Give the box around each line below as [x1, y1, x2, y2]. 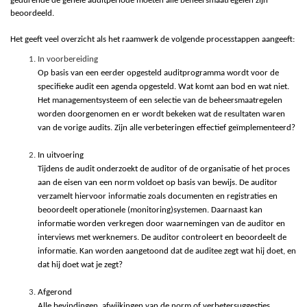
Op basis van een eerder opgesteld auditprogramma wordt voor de [38, 68, 279, 77]
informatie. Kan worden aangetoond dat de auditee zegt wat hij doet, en [38, 246, 296, 256]
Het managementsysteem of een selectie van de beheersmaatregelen [38, 95, 282, 105]
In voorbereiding [38, 54, 98, 64]
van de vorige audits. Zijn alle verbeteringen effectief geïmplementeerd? [38, 123, 295, 132]
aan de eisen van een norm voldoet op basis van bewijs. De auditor [38, 177, 278, 187]
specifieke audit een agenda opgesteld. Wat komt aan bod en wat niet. [38, 82, 289, 91]
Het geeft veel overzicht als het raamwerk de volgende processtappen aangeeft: [10, 34, 295, 44]
